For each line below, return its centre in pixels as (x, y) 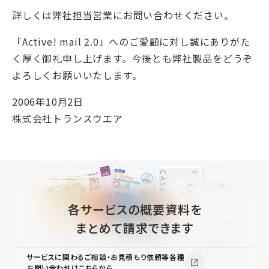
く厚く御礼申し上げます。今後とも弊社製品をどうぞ (133, 58)
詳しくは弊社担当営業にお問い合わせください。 (123, 15)
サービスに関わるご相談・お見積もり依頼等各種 (106, 257)
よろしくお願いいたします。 (77, 75)
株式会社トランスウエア (68, 118)
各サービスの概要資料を (134, 209)
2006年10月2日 (48, 101)
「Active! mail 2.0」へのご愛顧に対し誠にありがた (131, 41)
